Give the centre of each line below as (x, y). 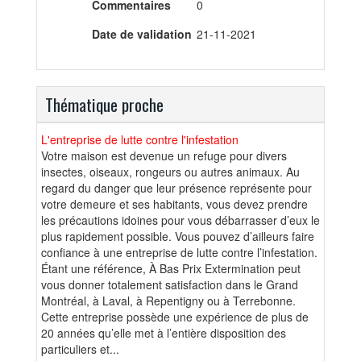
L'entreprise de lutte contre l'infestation (140, 139)
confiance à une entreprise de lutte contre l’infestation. (179, 252)
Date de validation (142, 34)
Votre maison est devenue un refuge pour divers (164, 155)
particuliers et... (80, 349)
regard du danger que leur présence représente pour (176, 187)
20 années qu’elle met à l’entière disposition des (164, 332)
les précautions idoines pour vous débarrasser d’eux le (180, 220)
